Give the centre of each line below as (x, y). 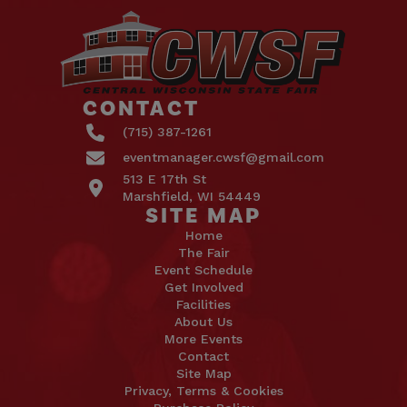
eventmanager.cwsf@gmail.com (223, 158)
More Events (203, 338)
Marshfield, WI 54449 (192, 196)
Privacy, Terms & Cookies (203, 390)
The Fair (203, 252)
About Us (203, 321)
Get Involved (203, 287)
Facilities (203, 304)
